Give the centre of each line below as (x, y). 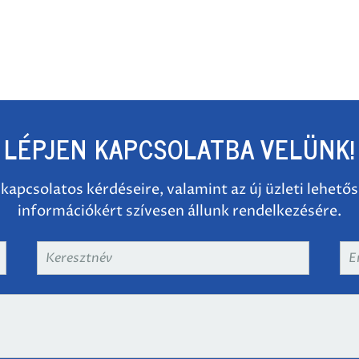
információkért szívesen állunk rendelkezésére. (179, 211)
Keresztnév (74, 254)
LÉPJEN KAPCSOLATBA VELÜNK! (179, 148)
